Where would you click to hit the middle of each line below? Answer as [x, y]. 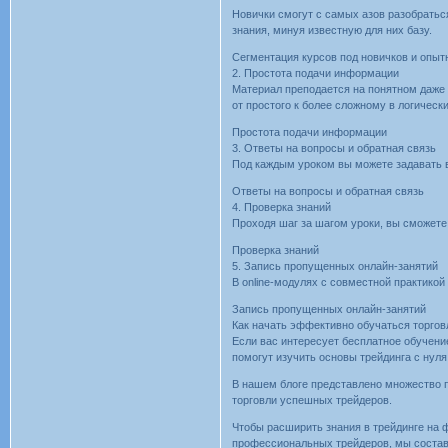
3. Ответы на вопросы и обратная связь [334, 147]
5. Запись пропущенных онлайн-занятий [335, 265]
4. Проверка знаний [282, 206]
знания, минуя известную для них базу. [332, 29]
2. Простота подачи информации [316, 72]
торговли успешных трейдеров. [312, 399]
